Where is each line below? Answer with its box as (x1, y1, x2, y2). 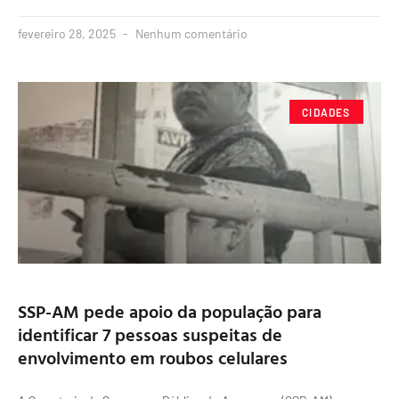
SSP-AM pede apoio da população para (18, 297, 322, 325)
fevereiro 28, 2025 (18, 26, 118, 42)
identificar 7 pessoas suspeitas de (18, 321, 282, 348)
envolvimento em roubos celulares (18, 344, 288, 371)
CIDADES (302, 105, 351, 118)
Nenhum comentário (133, 26, 248, 42)
